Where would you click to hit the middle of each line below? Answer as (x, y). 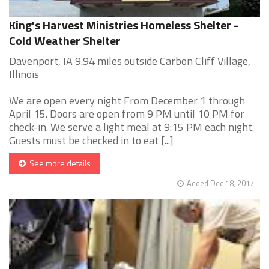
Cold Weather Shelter (65, 41)
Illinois (24, 74)
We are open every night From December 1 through (127, 101)
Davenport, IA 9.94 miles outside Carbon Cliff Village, (130, 61)
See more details (58, 163)
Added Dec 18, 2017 (220, 183)
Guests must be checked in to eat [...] (91, 141)
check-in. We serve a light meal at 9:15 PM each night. (131, 127)
